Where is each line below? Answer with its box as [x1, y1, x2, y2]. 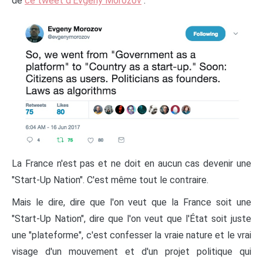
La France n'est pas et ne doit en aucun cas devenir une [12, 157, 251, 169]
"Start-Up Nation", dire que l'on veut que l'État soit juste [12, 213, 251, 224]
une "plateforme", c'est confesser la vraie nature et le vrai [12, 229, 251, 241]
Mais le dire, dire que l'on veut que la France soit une [12, 196, 251, 208]
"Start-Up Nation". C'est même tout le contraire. [12, 174, 208, 186]
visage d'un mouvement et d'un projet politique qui [12, 245, 251, 257]
